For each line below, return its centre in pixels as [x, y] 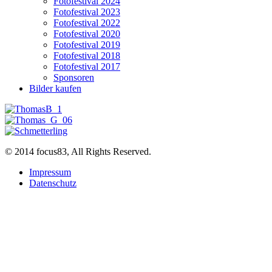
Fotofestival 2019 [87, 45]
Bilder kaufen [55, 88]
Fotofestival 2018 [87, 56]
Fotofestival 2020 [87, 34]
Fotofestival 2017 [87, 66]
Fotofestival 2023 [87, 12]
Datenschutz [53, 183]
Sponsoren [74, 77]
